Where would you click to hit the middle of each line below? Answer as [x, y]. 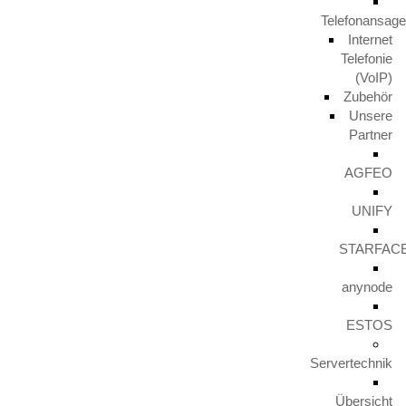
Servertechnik [351, 363]
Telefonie [367, 58]
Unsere [371, 116]
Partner [371, 135]
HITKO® [170, 385]
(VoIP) [374, 77]
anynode [367, 287]
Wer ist [104, 385]
